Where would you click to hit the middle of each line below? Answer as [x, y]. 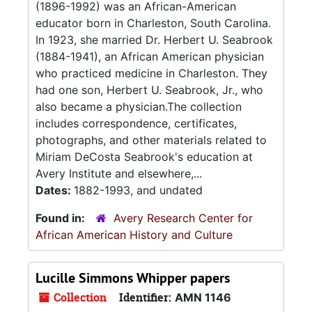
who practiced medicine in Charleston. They [151, 73]
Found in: [62, 218]
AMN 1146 [203, 297]
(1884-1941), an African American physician [150, 56]
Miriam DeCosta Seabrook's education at [144, 157]
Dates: [55, 190]
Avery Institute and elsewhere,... [119, 173]
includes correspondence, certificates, [136, 123]
